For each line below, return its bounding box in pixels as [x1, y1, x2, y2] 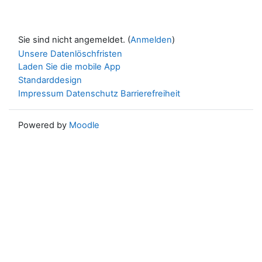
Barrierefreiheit [120, 88, 180, 99]
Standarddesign [18, 75, 82, 85]
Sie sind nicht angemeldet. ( [18, 34, 130, 45]
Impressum [18, 88, 64, 99]
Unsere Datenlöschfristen [18, 48, 122, 59]
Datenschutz [66, 88, 118, 99]
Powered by [18, 119, 69, 130]
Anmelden [130, 34, 172, 45]
